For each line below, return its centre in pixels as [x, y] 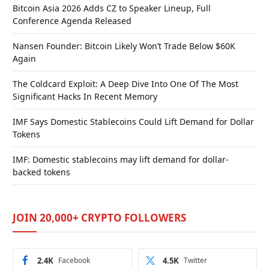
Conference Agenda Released [72, 21]
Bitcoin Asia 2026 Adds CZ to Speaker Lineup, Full [112, 8]
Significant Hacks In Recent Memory [85, 97]
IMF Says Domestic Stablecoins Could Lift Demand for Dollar [133, 122]
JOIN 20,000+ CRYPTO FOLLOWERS [99, 218]
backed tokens [41, 172]
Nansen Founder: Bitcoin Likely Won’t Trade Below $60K [124, 46]
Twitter [195, 261]
